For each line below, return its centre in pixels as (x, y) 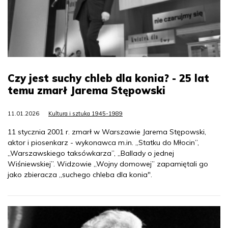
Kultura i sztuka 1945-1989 (85, 113)
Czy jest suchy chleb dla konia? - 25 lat (108, 78)
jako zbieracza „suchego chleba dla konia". (80, 174)
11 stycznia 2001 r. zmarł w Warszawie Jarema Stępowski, (107, 132)
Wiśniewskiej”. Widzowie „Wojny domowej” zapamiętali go (108, 164)
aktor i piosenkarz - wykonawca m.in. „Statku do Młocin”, (103, 142)
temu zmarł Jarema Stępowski (87, 90)
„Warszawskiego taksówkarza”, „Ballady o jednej (91, 153)
